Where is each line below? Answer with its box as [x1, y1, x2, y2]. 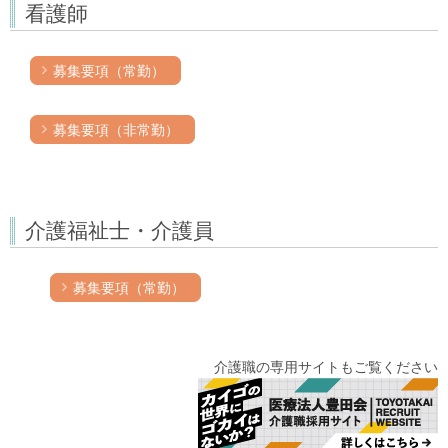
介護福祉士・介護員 [25, 218, 214, 242]
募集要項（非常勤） [53, 121, 179, 138]
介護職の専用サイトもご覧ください [214, 358, 438, 375]
